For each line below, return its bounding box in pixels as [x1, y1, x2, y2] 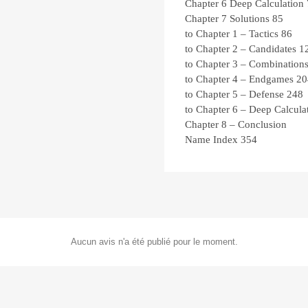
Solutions [230, 13, 269, 25]
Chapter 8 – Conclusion [185, 119, 287, 131]
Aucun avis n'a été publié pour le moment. [70, 236, 238, 247]
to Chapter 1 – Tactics [185, 28, 278, 40]
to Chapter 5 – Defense [185, 89, 284, 100]
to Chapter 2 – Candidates [185, 43, 296, 55]
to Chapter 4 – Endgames [185, 74, 294, 85]
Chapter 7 [185, 13, 227, 25]
